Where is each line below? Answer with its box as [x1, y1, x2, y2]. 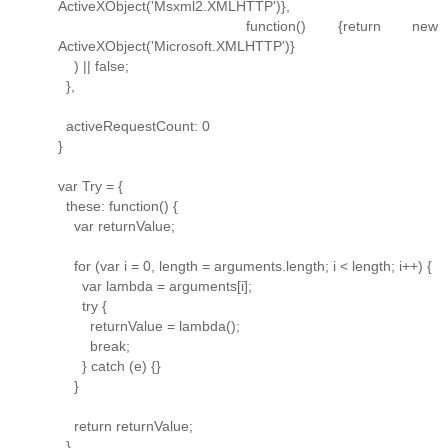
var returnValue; [58, 217, 175, 234]
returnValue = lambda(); [58, 317, 240, 334]
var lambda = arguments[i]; [58, 277, 252, 294]
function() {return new [58, 17, 438, 34]
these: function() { [58, 197, 178, 214]
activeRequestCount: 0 [58, 117, 210, 134]
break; [58, 337, 130, 354]
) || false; [58, 57, 129, 74]
